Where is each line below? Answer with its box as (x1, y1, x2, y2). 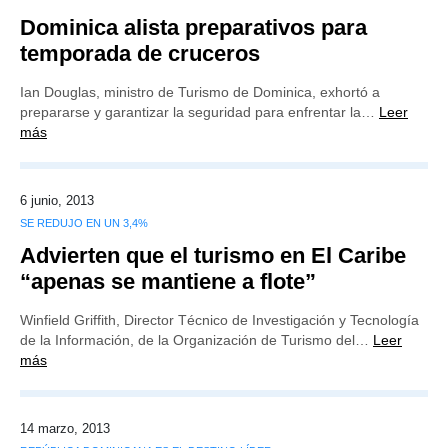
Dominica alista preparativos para (20, 15, 367, 40)
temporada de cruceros (20, 41, 260, 66)
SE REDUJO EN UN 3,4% (20, 217, 148, 229)
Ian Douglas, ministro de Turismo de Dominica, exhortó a (20, 84, 380, 100)
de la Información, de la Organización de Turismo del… (20, 332, 373, 348)
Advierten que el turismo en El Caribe (20, 243, 406, 268)
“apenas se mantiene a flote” (20, 269, 316, 294)
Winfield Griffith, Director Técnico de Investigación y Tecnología (20, 312, 419, 328)
